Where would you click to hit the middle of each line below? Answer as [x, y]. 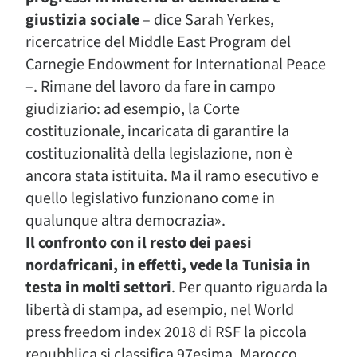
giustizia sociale [82, 20]
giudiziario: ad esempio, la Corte [133, 109]
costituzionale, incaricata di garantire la [157, 131]
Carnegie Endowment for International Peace [176, 65]
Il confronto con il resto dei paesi [139, 243]
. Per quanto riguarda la [249, 288]
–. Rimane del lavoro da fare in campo [151, 87]
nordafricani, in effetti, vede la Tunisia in [168, 265]
